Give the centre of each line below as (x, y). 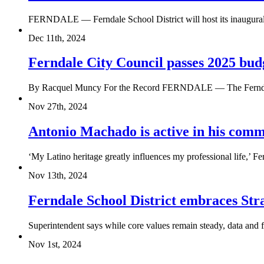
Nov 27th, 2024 (58, 107)
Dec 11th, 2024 (57, 38)
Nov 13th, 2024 (58, 176)
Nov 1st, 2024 (55, 244)
